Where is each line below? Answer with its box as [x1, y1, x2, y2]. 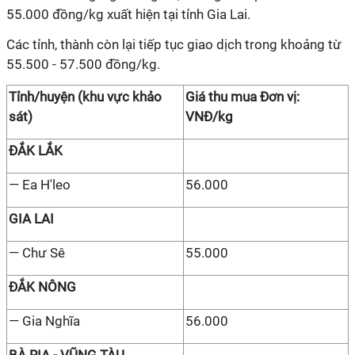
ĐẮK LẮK [9, 143, 63, 158]
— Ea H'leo [9, 177, 71, 193]
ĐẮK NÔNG [9, 279, 76, 295]
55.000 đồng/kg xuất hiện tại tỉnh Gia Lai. [6, 6, 250, 22]
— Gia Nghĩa [9, 313, 80, 329]
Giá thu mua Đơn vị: [185, 89, 300, 105]
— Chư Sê [9, 245, 65, 261]
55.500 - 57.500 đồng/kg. [6, 56, 160, 72]
